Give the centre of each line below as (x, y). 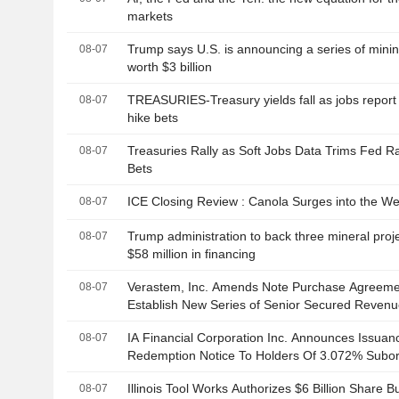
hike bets (153, 118)
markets (151, 16)
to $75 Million (165, 323)
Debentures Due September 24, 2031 (234, 374)
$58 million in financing (192, 254)
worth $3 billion (170, 67)
